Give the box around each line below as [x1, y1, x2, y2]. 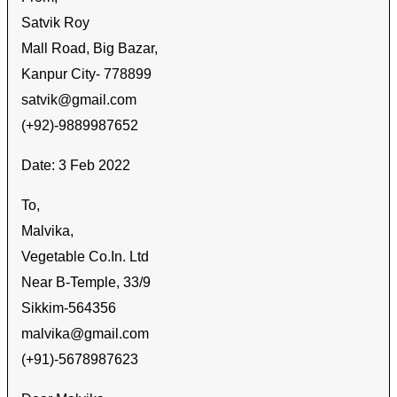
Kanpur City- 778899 [21, 66, 152, 82]
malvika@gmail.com [21, 325, 149, 341]
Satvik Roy [21, 14, 90, 30]
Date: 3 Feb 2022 [21, 157, 130, 173]
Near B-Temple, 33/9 [21, 274, 151, 290]
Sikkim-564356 [21, 300, 116, 315]
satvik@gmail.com [21, 91, 136, 107]
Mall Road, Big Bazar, [21, 40, 158, 56]
